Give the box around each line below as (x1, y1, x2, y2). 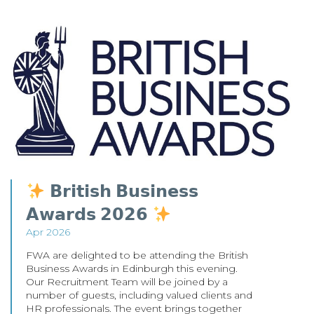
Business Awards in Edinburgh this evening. (26, 262, 238, 275)
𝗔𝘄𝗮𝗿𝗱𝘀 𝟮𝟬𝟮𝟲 (26, 204, 153, 225)
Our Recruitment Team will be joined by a (26, 275, 228, 289)
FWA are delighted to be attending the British (26, 249, 249, 262)
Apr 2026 (26, 226, 71, 239)
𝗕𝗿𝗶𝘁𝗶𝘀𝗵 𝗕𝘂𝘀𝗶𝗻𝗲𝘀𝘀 (45, 181, 198, 202)
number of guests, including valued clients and (26, 289, 253, 302)
